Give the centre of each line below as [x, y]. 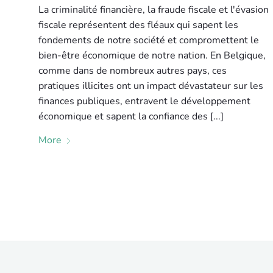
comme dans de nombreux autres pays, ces [132, 71]
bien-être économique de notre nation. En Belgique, [152, 55]
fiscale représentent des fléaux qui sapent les [138, 25]
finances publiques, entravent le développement [144, 101]
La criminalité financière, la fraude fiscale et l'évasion [153, 10]
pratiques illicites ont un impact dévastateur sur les [151, 86]
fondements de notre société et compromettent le [148, 40]
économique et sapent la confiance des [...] [131, 116]
